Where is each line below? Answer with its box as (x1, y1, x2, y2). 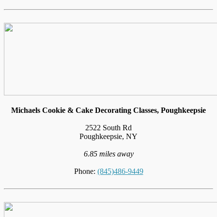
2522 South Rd (85, 123, 132, 132)
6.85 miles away (83, 149, 134, 158)
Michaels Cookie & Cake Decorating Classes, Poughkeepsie (11, 106, 206, 114)
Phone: (74, 167, 97, 175)
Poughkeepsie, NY (79, 132, 138, 140)
